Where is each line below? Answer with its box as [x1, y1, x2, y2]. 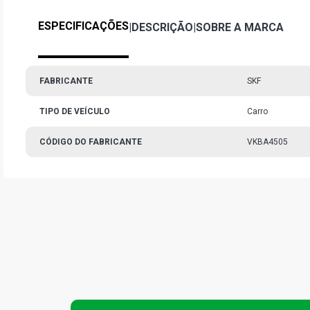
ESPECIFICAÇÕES [38, 19, 129, 33]
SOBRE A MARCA [196, 21, 284, 34]
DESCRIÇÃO [131, 21, 193, 34]
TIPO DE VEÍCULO [39, 107, 110, 116]
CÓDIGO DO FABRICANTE [39, 137, 142, 147]
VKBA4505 [247, 137, 288, 147]
